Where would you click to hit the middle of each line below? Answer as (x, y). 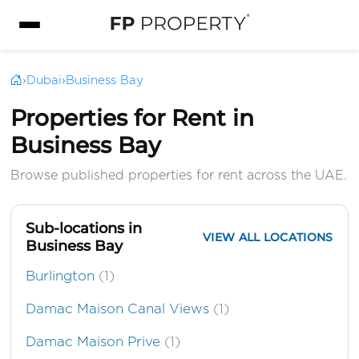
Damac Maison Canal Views (120, 309)
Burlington (63, 276)
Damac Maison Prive (95, 342)
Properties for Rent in (133, 118)
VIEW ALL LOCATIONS (268, 238)
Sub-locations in (84, 229)
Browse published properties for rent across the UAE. (179, 176)
